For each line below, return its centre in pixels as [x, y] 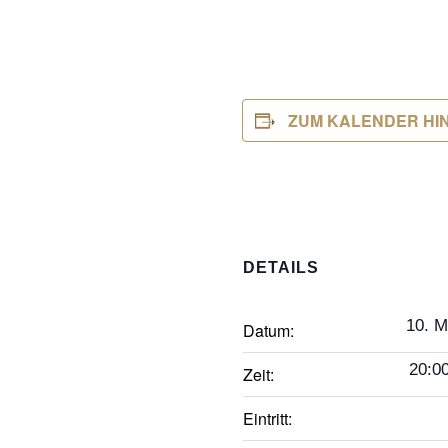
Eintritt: [267, 418]
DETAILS [280, 267]
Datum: [268, 330]
